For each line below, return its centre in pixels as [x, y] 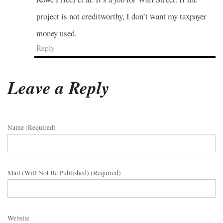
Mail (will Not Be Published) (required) [64, 172]
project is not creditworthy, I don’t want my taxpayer [121, 16]
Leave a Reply [58, 87]
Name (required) [32, 127]
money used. [56, 33]
